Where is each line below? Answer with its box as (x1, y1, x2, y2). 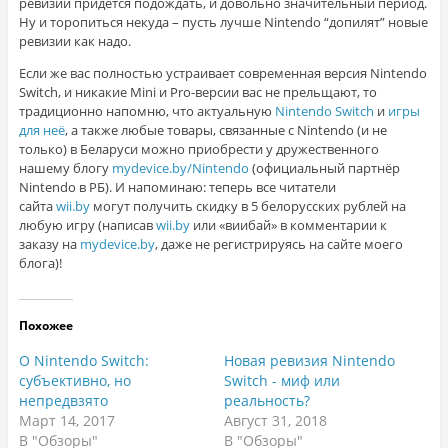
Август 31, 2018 (224, 411, 327, 431)
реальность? (224, 391, 310, 411)
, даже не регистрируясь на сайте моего (154, 235, 403, 254)
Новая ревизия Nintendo (224, 351, 395, 371)
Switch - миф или (224, 371, 340, 391)
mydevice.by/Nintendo (111, 159, 249, 178)
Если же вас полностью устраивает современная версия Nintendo (18, 64, 427, 83)
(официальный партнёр (248, 159, 400, 178)
